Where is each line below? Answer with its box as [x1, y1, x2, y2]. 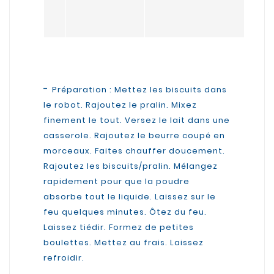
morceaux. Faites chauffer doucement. [43, 144, 225, 157]
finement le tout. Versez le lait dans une [43, 114, 230, 126]
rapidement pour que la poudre [43, 175, 190, 187]
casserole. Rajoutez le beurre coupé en [43, 129, 225, 141]
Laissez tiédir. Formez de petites [43, 221, 194, 233]
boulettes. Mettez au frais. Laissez [43, 236, 204, 248]
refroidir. [43, 251, 84, 264]
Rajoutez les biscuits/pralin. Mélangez [43, 160, 218, 172]
